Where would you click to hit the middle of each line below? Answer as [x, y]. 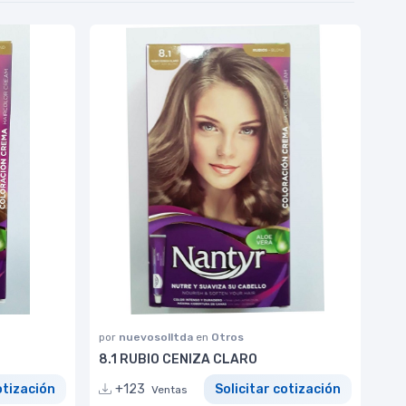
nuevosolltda [157, 338]
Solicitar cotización [278, 389]
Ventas [169, 389]
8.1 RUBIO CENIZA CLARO [178, 360]
